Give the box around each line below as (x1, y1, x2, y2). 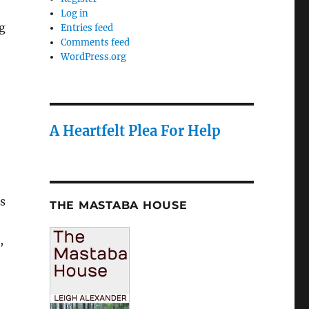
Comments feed (61, 37, 130, 49)
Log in (61, 8, 89, 20)
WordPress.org (61, 51, 127, 63)
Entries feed (61, 22, 114, 34)
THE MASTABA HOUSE (49, 199, 188, 212)
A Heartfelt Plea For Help (49, 122, 221, 140)
